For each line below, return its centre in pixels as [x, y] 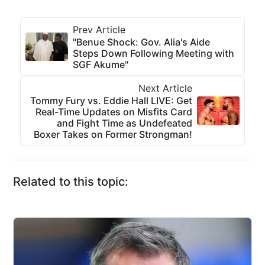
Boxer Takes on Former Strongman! [113, 134]
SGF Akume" [101, 64]
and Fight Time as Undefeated [125, 123]
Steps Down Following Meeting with [153, 53]
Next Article [165, 88]
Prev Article [99, 30]
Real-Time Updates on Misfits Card [114, 112]
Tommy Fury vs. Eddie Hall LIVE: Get [111, 101]
